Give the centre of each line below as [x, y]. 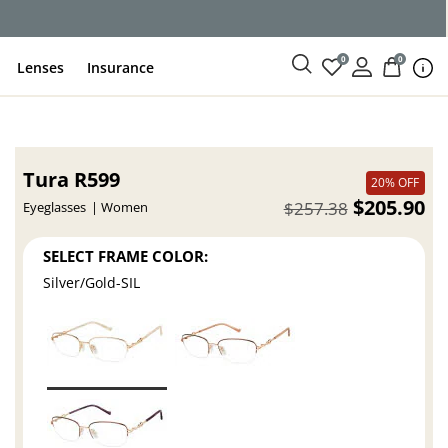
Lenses [41, 67]
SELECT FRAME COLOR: [126, 255]
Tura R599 [72, 179]
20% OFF [395, 182]
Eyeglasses [55, 207]
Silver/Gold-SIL [92, 283]
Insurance [121, 67]
